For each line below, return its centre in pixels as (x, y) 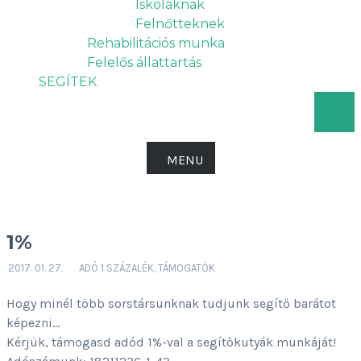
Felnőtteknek (180, 24)
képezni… (33, 323)
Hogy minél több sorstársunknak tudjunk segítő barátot (171, 303)
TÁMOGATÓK (187, 268)
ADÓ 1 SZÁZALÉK (116, 268)
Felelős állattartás (144, 62)
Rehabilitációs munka (156, 43)
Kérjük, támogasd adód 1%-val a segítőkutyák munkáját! (171, 342)
